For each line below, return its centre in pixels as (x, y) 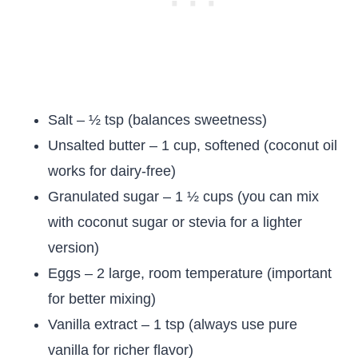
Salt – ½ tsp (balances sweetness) (157, 120)
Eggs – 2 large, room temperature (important (190, 273)
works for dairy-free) (112, 171)
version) (74, 248)
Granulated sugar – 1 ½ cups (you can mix (183, 197)
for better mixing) (102, 299)
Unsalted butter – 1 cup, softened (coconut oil (193, 145)
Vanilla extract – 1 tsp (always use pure (173, 324)
